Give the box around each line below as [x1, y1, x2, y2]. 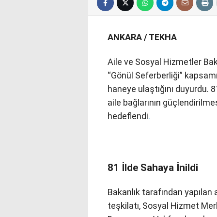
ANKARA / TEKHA [108, 32, 177, 42]
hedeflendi [108, 111, 148, 122]
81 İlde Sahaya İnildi [108, 161, 198, 174]
